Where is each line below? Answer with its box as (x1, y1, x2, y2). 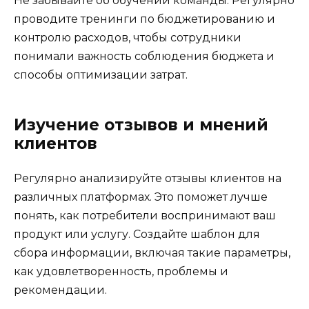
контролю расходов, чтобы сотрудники (14, 30, 241, 44)
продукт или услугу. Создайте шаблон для (14, 227, 260, 241)
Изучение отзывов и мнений (14, 114, 268, 134)
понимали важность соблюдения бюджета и (14, 49, 275, 63)
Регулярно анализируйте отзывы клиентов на (14, 171, 281, 185)
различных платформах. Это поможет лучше (14, 190, 268, 203)
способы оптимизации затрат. (14, 68, 188, 81)
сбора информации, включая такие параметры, (14, 246, 290, 259)
